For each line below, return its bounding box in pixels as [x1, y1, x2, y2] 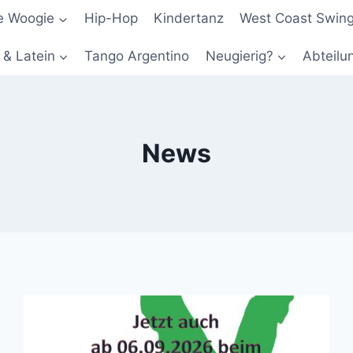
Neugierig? [205, 47, 273, 64]
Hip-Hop [84, 10, 138, 27]
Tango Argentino [84, 47, 190, 64]
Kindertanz [154, 10, 224, 27]
